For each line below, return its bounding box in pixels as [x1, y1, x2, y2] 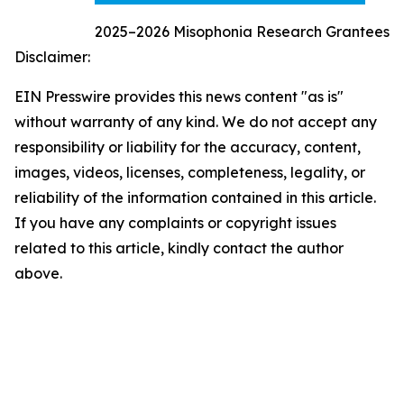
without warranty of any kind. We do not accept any [14, 113, 377, 132]
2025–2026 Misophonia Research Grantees [95, 23, 390, 41]
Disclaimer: [14, 48, 90, 67]
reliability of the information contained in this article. [14, 188, 376, 207]
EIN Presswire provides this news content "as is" [14, 87, 344, 106]
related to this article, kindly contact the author [14, 239, 344, 258]
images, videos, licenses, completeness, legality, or [14, 163, 365, 182]
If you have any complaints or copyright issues [14, 214, 336, 233]
